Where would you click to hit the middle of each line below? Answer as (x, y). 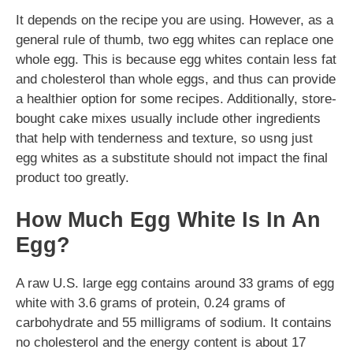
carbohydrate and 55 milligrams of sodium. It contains (174, 323)
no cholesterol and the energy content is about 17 (161, 343)
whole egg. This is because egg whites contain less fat (176, 59)
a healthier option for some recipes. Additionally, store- (176, 98)
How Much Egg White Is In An (168, 220)
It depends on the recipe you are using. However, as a (175, 20)
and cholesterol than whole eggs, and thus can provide (176, 79)
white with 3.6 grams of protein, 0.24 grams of (150, 303)
